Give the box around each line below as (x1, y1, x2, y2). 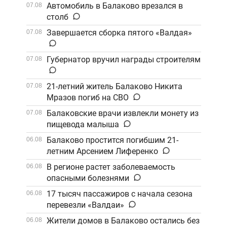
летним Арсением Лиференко (46, 146, 158, 156)
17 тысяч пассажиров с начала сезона (46, 188, 193, 199)
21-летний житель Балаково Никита (46, 81, 182, 91)
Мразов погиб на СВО (46, 92, 129, 102)
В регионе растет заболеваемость (46, 162, 175, 172)
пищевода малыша (46, 119, 119, 129)
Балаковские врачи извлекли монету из (46, 108, 199, 118)
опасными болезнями (46, 173, 129, 183)
